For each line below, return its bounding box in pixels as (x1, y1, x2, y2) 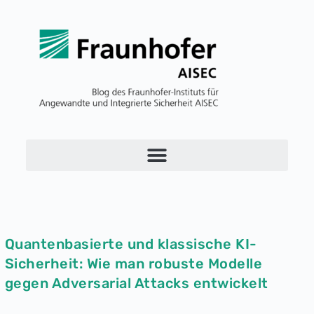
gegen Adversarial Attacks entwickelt (4, 275, 268, 292)
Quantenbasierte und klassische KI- (4, 235, 257, 252)
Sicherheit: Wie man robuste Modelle (4, 255, 263, 272)
